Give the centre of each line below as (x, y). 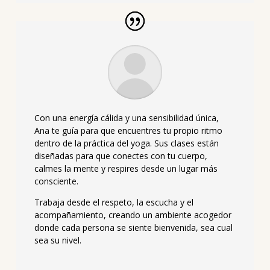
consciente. (56, 181)
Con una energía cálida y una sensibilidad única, (126, 118)
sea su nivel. (58, 240)
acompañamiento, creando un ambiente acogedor (133, 215)
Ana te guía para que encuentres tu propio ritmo (128, 130)
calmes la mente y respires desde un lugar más (126, 168)
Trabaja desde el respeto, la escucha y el (114, 202)
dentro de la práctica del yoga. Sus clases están (126, 143)
